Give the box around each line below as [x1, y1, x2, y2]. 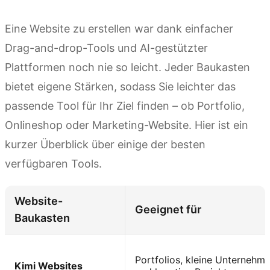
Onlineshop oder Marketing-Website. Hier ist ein [5, 119, 248, 132]
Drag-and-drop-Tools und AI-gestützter [5, 42, 208, 55]
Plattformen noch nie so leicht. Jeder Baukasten [5, 61, 250, 74]
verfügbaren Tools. [5, 157, 102, 171]
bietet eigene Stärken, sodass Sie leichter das [5, 80, 236, 93]
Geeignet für [135, 203, 201, 216]
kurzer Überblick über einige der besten [5, 138, 206, 151]
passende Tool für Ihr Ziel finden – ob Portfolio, [5, 99, 245, 113]
